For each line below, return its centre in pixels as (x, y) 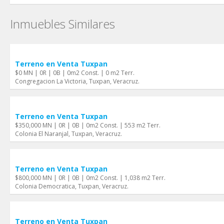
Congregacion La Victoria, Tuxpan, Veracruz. (77, 81)
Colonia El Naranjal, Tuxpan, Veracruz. (68, 134)
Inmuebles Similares (62, 24)
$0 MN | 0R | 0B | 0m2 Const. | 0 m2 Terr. (75, 73)
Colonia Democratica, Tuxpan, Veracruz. (72, 186)
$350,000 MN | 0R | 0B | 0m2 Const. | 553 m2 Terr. (88, 125)
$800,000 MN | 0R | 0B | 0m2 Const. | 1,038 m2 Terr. (90, 178)
